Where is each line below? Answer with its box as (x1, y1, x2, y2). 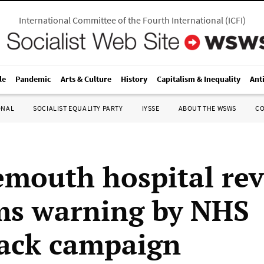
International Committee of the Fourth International (18, 14, 223, 26)
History (121, 74, 147, 84)
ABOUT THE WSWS (178, 104, 236, 113)
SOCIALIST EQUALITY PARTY (33, 104, 123, 113)
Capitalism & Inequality (157, 74, 240, 84)
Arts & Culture (61, 74, 111, 84)
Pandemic (15, 74, 51, 84)
